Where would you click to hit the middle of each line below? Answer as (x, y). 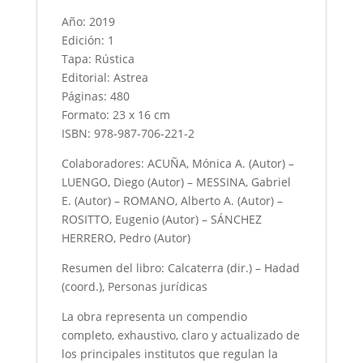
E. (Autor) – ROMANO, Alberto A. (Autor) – (172, 201)
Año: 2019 (88, 22)
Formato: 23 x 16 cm (115, 115)
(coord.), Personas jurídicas (134, 287)
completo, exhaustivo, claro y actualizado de (180, 335)
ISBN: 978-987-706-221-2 (128, 134)
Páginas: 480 (95, 96)
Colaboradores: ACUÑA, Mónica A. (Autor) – (177, 164)
